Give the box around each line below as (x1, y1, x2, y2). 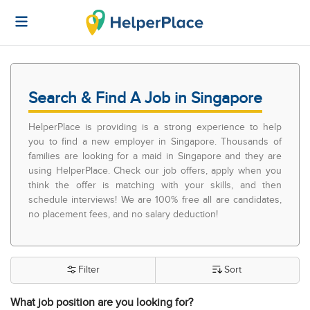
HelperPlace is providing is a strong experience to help (28, 121, 282, 133)
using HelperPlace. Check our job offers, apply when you (28, 165, 282, 176)
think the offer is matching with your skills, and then (28, 179, 282, 191)
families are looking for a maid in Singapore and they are (28, 150, 282, 162)
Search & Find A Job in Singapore (28, 89, 262, 108)
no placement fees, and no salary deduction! (28, 208, 218, 220)
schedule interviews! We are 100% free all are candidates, (28, 194, 282, 206)
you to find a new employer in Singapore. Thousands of (28, 136, 282, 147)
